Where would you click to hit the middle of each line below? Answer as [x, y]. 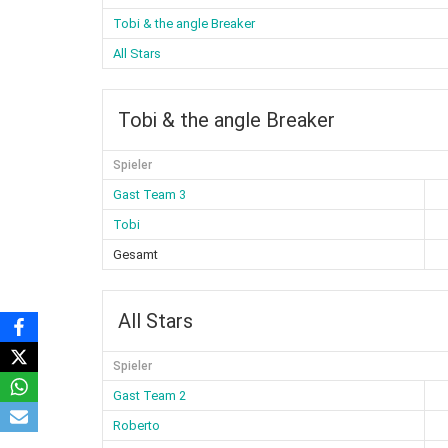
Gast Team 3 [149, 194]
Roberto [136, 425]
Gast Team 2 [149, 395]
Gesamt [135, 254]
